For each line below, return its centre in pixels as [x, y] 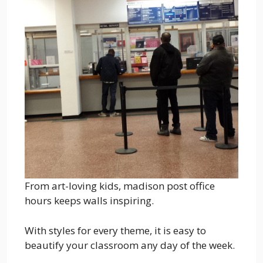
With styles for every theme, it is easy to [115, 230]
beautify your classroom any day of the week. [130, 245]
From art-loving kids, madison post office [120, 186]
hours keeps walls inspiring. [89, 200]
